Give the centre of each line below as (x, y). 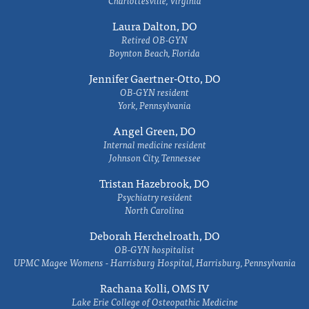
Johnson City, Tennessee (154, 157)
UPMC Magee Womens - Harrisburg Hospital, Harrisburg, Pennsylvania (154, 262)
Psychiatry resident (154, 197)
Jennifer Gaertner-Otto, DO (154, 78)
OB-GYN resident (154, 92)
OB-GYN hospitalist (154, 249)
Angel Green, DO (154, 130)
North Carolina (154, 210)
